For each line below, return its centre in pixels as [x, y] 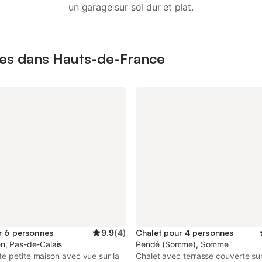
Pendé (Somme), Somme [182, 244]
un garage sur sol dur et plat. [131, 7]
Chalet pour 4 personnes [185, 232]
